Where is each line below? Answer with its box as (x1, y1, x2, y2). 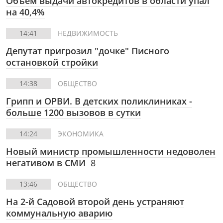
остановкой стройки (6, 56, 98, 68)
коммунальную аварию (6, 207, 112, 219)
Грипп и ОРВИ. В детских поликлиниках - (6, 95, 192, 107)
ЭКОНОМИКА (58, 129, 104, 138)
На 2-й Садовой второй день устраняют (6, 196, 184, 208)
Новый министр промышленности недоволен (6, 145, 216, 157)
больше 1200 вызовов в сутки (6, 107, 141, 118)
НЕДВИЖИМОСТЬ (58, 28, 118, 38)
